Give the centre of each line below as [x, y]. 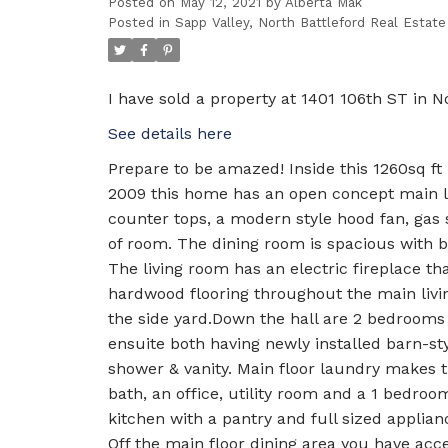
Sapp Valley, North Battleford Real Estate [310, 23]
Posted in [138, 23]
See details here [169, 134]
